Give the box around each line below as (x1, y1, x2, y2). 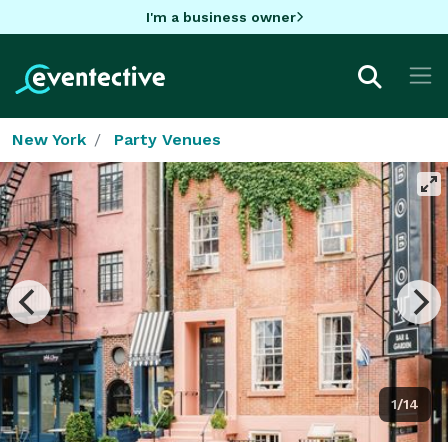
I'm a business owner (145, 8, 296, 25)
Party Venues (114, 129, 221, 149)
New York (12, 129, 86, 149)
